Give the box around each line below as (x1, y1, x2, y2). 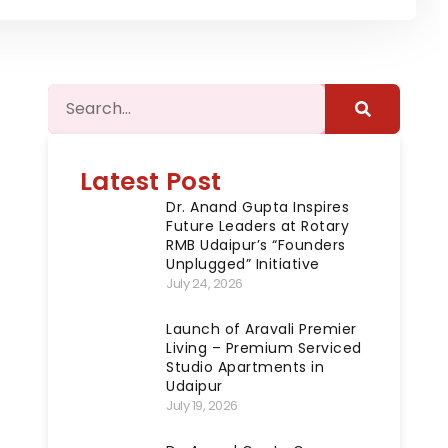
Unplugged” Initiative (166, 254, 320, 274)
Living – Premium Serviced (166, 338, 362, 358)
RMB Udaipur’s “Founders (166, 235, 346, 255)
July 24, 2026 (166, 274, 243, 293)
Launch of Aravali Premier (166, 319, 357, 339)
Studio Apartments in (166, 357, 324, 377)
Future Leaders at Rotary (166, 216, 349, 236)
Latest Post (80, 164, 222, 199)
